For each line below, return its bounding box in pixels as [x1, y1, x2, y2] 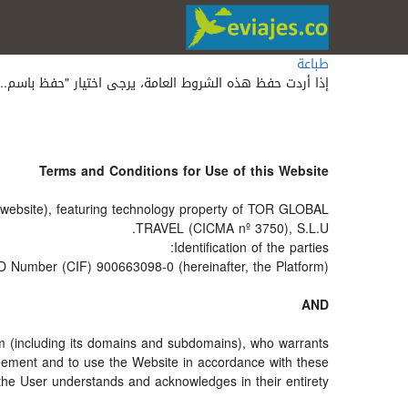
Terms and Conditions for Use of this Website [39, 159, 329, 184]
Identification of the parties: [174, 236, 329, 260]
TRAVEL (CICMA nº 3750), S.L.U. [136, 217, 329, 241]
